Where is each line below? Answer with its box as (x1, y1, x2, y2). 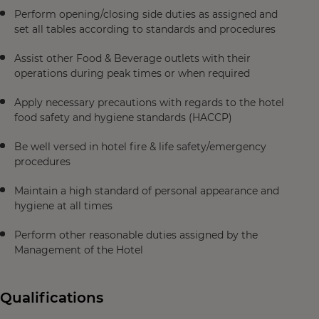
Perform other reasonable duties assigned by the (14, 229, 258, 241)
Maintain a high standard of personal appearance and (14, 184, 279, 197)
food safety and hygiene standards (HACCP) (14, 111, 232, 124)
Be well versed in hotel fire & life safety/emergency (14, 140, 266, 153)
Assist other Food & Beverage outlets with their (14, 52, 251, 65)
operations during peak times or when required (14, 67, 250, 80)
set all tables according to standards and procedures (14, 23, 276, 36)
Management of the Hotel (14, 244, 143, 256)
